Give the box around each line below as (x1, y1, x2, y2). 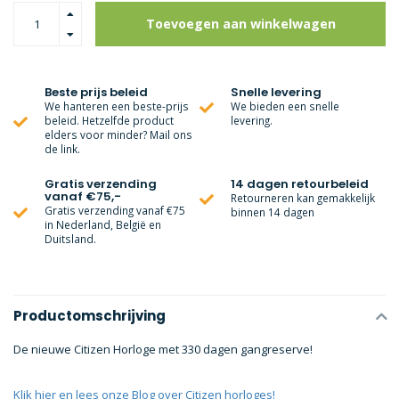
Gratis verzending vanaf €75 (45, 203, 185, 217)
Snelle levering (231, 84, 322, 101)
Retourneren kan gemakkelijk (231, 191, 375, 205)
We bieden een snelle (231, 99, 339, 113)
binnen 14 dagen (231, 205, 314, 219)
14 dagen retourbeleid (231, 175, 369, 192)
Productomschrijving (13, 306, 166, 325)
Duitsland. (45, 232, 96, 246)
